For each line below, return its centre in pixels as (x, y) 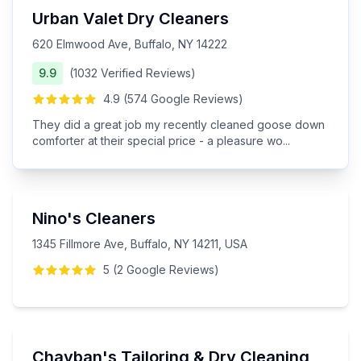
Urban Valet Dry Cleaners (131, 19)
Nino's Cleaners (94, 218)
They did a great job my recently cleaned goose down (178, 124)
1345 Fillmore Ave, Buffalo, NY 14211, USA (140, 244)
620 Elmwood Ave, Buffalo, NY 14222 (130, 44)
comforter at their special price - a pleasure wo (158, 141)
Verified (122, 73)
